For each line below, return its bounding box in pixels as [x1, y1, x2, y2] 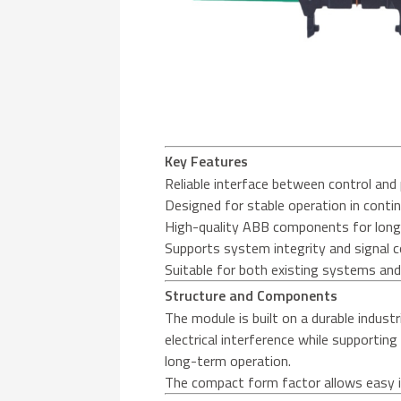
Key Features [165, 149, 249, 172]
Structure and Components [165, 284, 338, 306]
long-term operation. [165, 349, 292, 371]
